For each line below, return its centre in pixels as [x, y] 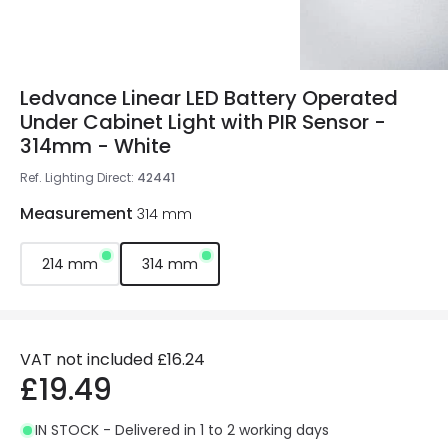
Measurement [76, 213]
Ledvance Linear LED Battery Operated [209, 98]
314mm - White [95, 146]
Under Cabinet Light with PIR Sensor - [203, 122]
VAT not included [86, 359]
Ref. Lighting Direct [75, 177]
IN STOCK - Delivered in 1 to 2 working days [182, 430]
